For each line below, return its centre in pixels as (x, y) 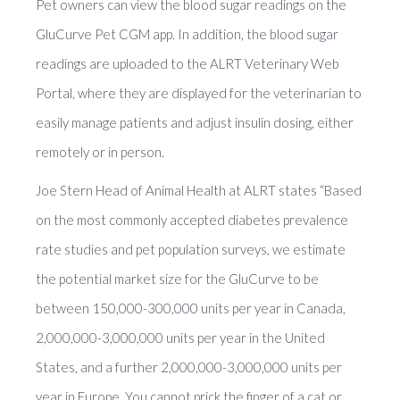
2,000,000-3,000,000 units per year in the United (180, 337)
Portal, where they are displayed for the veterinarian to (199, 93)
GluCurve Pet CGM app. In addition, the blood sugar (187, 34)
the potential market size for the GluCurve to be (177, 279)
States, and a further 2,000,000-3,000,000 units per (189, 367)
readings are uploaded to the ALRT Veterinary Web (187, 63)
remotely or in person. (100, 152)
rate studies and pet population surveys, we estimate (191, 249)
